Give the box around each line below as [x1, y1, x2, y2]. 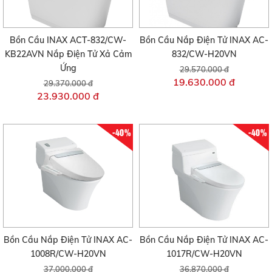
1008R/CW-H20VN [30, 248, 106, 260]
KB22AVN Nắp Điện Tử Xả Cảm [4, 48, 132, 59]
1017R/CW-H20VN [166, 248, 242, 260]
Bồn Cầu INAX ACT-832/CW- [10, 34, 126, 46]
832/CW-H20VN [171, 48, 237, 59]
